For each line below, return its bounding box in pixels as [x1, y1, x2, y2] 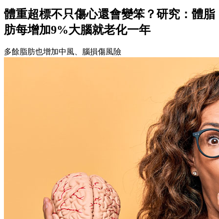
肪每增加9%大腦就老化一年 [4, 23, 151, 36]
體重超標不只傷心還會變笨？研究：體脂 [4, 7, 215, 21]
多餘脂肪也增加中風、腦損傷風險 [4, 47, 121, 56]
